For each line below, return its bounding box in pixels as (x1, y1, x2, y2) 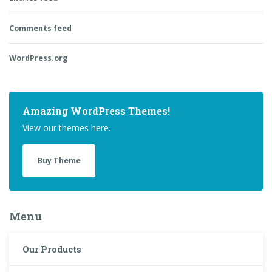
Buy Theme (37, 155, 81, 166)
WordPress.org (9, 52, 68, 63)
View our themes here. (22, 122, 111, 134)
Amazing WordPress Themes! (22, 104, 171, 118)
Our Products (22, 243, 82, 255)
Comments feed (9, 22, 72, 33)
